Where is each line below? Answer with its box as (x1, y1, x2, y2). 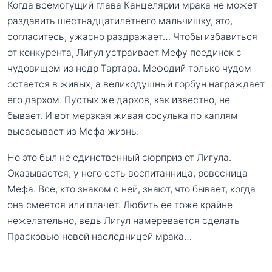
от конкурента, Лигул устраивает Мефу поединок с (7, 46, 242, 58)
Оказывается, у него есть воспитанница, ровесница (7, 168, 248, 180)
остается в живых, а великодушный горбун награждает (7, 78, 265, 90)
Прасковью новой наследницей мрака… (7, 231, 192, 243)
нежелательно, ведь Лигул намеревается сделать (7, 215, 240, 227)
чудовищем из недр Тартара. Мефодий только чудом (7, 62, 251, 74)
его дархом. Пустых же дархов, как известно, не (7, 93, 230, 106)
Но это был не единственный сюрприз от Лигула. (7, 152, 231, 164)
